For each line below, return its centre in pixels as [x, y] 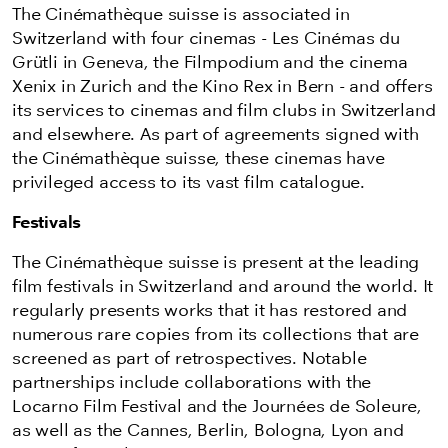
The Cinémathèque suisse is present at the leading [216, 262]
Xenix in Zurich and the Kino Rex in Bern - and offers [222, 86]
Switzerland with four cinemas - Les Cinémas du [206, 38]
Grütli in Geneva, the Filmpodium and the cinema [210, 62]
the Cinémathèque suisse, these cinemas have [198, 158]
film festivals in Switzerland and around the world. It [223, 286]
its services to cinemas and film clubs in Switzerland [224, 110]
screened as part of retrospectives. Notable [189, 358]
